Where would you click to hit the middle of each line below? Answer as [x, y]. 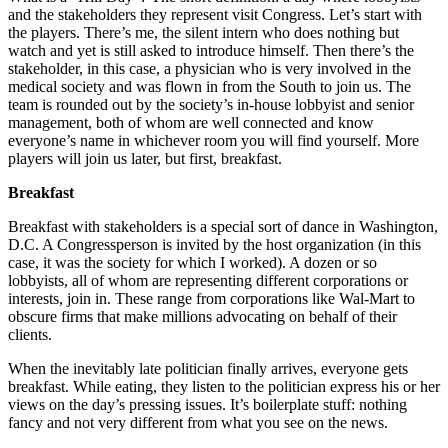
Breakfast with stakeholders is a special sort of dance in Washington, [223, 226]
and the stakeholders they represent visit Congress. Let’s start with [215, 14]
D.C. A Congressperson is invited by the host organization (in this [214, 244]
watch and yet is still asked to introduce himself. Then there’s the [211, 50]
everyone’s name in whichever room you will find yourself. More [213, 140]
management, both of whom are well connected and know [191, 122]
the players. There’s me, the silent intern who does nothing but [203, 32]
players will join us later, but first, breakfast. [145, 158]
